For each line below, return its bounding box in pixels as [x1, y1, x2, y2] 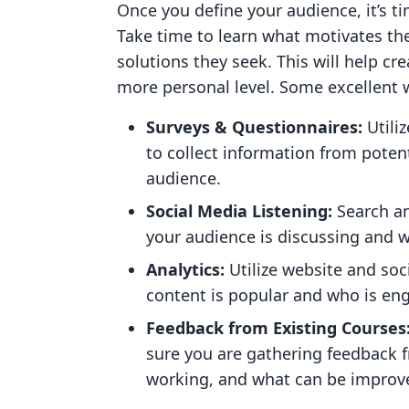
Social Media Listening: [146, 200, 337, 222]
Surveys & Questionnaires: [146, 116, 367, 138]
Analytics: [146, 258, 229, 280]
